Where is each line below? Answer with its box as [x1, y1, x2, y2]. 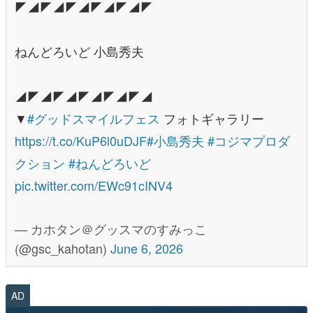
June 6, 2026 [110, 239, 183, 258]
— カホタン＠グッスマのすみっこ [15, 219, 207, 238]
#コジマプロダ [208, 131, 290, 150]
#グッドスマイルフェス [27, 108, 160, 127]
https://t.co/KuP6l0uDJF [15, 131, 147, 150]
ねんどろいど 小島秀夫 [15, 41, 144, 60]
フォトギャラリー [160, 108, 264, 127]
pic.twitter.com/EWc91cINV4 [15, 175, 173, 194]
